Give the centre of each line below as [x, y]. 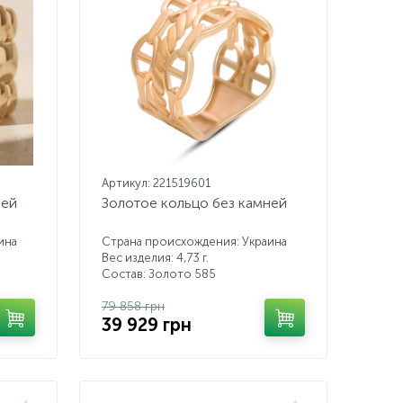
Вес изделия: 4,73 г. [155, 258]
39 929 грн [147, 325]
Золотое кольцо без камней [194, 203]
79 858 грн [133, 306]
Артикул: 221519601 [156, 183]
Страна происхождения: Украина [194, 242]
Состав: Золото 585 [159, 274]
